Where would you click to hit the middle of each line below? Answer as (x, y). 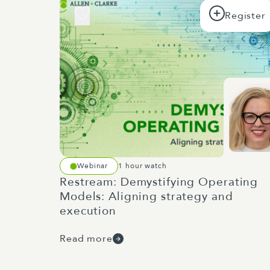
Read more (86, 239)
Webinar (93, 166)
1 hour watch (143, 166)
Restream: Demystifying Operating (159, 182)
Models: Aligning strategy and (146, 196)
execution (88, 211)
